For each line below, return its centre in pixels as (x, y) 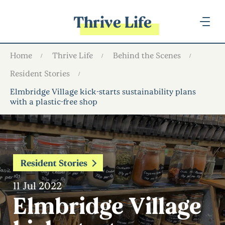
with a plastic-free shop (54, 101)
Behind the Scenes (147, 55)
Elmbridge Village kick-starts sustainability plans (103, 91)
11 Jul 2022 (37, 185)
